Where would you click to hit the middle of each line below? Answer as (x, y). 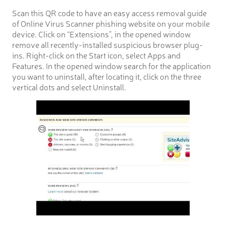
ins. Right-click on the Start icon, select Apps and (96, 55)
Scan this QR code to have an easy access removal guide (109, 13)
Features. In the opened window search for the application (111, 66)
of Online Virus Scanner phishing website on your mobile (111, 23)
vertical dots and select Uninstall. (69, 87)
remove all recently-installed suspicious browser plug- (107, 45)
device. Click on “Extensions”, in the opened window (101, 34)
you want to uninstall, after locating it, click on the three (107, 76)
